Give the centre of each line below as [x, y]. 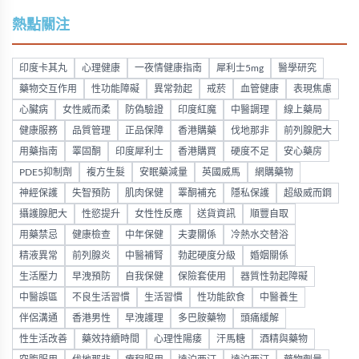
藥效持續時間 [111, 339]
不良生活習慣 [101, 298]
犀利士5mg [240, 69]
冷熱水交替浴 [260, 235]
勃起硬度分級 [207, 256]
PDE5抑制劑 [46, 173]
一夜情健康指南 [168, 69]
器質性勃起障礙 [274, 277]
